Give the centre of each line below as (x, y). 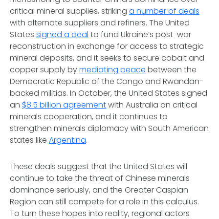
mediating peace (112, 70)
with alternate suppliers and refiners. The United (100, 23)
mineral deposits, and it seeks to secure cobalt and (107, 58)
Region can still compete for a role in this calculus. (104, 202)
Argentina (67, 140)
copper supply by (44, 70)
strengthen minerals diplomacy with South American (109, 128)
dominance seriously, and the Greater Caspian (99, 190)
